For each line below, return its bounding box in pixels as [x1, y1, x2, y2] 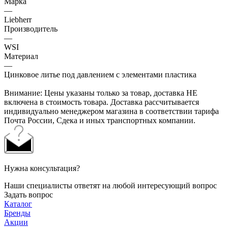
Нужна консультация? [4, 164, 80, 173]
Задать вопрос [4, 190, 53, 199]
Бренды [4, 209, 31, 218]
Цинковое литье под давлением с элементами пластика [4, 70, 196, 79]
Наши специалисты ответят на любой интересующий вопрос [4, 181, 217, 190]
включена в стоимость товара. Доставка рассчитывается [4, 98, 199, 107]
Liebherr [4, 15, 32, 24]
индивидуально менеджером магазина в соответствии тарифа [4, 107, 219, 116]
